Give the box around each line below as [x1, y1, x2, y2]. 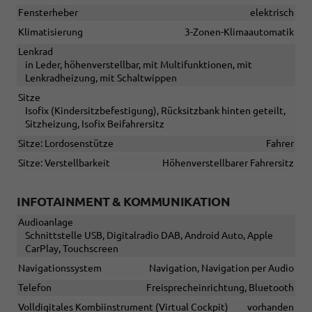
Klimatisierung [18, 26, 83, 38]
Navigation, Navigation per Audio [149, 262, 294, 274]
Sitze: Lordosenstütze [18, 137, 114, 149]
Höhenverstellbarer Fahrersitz [162, 157, 294, 169]
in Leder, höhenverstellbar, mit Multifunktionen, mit [25, 58, 252, 70]
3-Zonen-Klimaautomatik [185, 26, 294, 38]
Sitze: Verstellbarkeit [18, 157, 110, 169]
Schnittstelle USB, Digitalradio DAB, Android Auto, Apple [25, 229, 273, 241]
